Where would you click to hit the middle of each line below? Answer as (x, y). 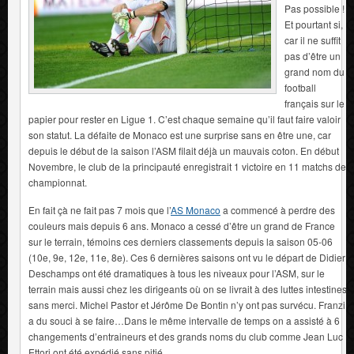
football (300, 87)
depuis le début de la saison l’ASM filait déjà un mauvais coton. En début (184, 150)
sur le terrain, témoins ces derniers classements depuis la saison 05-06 (181, 241)
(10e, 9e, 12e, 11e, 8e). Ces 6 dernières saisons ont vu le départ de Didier (187, 257)
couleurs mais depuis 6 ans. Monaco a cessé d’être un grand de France (182, 225)
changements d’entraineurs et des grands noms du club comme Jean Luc (186, 336)
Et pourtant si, (314, 24)
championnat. (58, 182)
